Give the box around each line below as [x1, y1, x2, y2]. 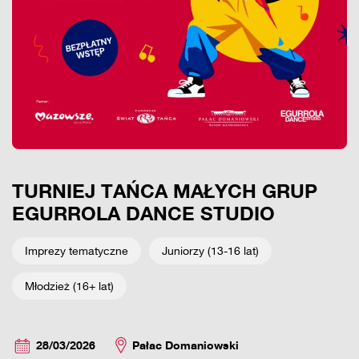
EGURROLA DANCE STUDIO [12, 200, 275, 225]
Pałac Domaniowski [132, 338, 239, 352]
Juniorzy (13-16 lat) [162, 243, 259, 257]
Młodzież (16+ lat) [25, 278, 114, 292]
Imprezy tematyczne [25, 243, 128, 257]
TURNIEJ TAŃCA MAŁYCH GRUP [12, 178, 317, 203]
